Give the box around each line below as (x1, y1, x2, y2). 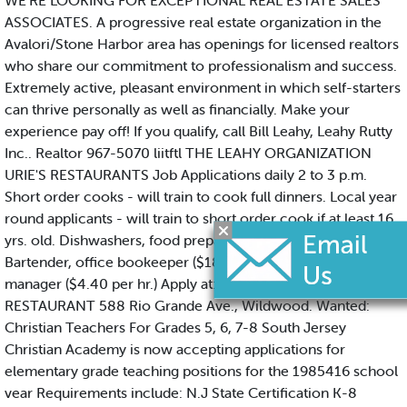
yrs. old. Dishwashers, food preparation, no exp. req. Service (5, 231, 396, 250)
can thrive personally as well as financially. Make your (5, 100, 350, 119)
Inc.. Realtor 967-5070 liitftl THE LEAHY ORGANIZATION (5, 144, 372, 163)
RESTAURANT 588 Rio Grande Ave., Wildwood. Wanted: (5, 296, 370, 315)
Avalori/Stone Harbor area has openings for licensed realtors (5, 35, 399, 54)
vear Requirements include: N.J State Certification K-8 (5, 383, 357, 402)
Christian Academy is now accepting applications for (5, 340, 345, 359)
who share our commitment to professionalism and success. (5, 56, 397, 75)
